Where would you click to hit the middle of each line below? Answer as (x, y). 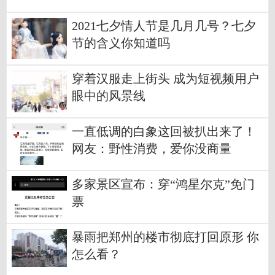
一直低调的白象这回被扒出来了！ (164, 132)
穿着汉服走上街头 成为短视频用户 (165, 79)
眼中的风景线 (109, 96)
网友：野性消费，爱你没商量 (152, 149)
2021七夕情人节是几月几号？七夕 (164, 26)
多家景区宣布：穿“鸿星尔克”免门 (163, 185)
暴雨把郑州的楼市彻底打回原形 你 (165, 238)
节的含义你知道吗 (121, 44)
